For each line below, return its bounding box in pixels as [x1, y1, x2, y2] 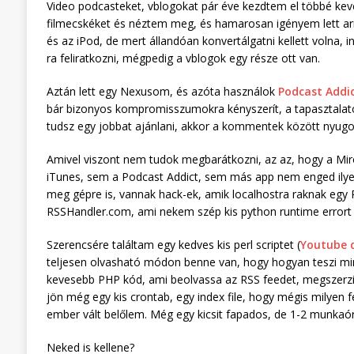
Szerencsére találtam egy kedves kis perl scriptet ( [46, 237, 300, 253]
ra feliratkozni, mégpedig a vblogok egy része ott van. [46, 51, 320, 66]
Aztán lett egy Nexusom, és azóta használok [46, 84, 278, 100]
